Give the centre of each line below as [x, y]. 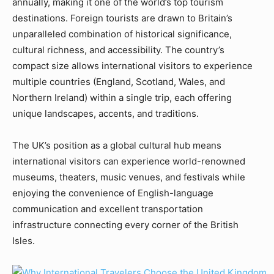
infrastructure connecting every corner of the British [125, 224]
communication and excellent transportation [108, 209]
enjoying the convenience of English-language [113, 193]
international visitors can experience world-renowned [129, 161]
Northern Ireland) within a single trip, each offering [122, 97]
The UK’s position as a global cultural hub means [117, 145]
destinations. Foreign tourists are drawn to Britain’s [122, 18]
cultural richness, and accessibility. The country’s [118, 50]
